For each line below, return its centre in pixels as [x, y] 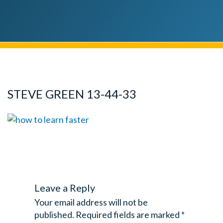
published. [54, 214]
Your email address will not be [91, 202]
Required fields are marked [128, 214]
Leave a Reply [64, 187]
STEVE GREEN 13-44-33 [72, 94]
